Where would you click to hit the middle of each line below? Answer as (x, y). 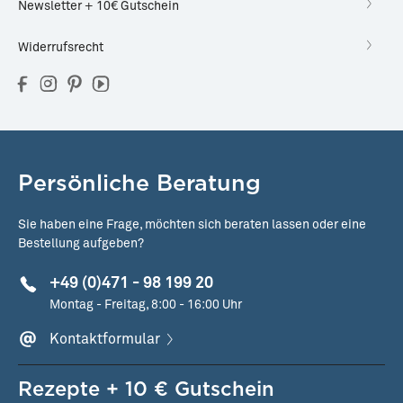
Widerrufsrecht (61, 48)
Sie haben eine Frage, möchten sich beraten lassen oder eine (192, 225)
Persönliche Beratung (139, 183)
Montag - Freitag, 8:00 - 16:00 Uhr (146, 305)
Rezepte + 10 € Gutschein (146, 389)
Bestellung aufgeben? (81, 244)
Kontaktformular (105, 340)
